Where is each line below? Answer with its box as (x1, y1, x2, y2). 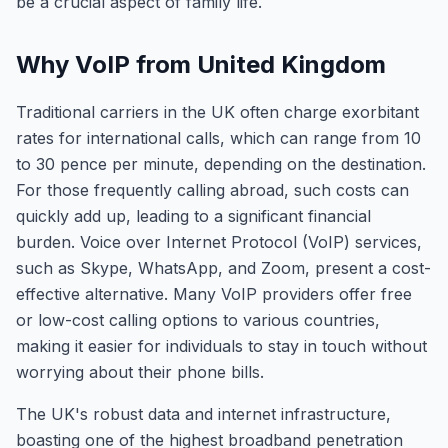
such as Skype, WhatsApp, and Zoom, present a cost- (16, 258, 431, 278)
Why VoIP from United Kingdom (16, 50, 386, 79)
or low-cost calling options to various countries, (16, 310, 380, 330)
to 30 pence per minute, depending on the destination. (16, 154, 426, 174)
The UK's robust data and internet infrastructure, (16, 404, 391, 424)
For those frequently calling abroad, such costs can (16, 180, 409, 200)
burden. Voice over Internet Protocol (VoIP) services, (16, 232, 422, 252)
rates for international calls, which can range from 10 (16, 128, 421, 148)
